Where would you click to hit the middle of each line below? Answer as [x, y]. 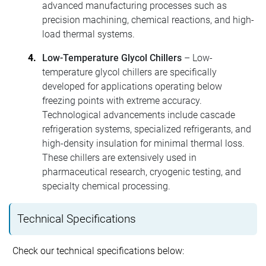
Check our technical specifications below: [99, 251]
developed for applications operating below [132, 86]
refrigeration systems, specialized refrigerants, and [147, 129]
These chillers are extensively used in [119, 157]
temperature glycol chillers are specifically [129, 72]
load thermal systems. [88, 34]
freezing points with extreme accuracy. [122, 100]
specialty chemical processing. [106, 186]
